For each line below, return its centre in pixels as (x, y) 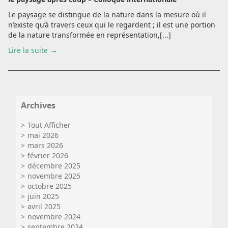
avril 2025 (44, 206)
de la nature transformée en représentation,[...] (90, 35)
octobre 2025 (50, 186)
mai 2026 (43, 135)
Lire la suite (28, 50)
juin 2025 (43, 196)
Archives (38, 105)
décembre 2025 (54, 166)
